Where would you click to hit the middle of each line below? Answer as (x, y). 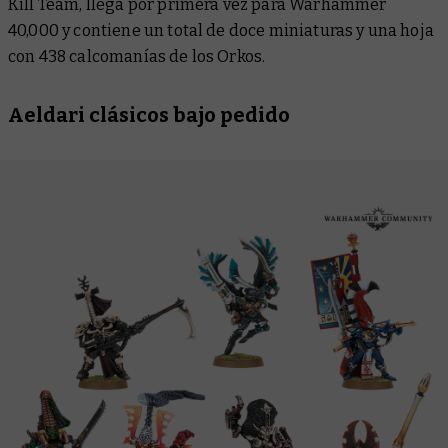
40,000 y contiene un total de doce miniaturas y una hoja (221, 31)
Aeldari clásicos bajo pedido (149, 115)
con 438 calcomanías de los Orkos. (137, 57)
